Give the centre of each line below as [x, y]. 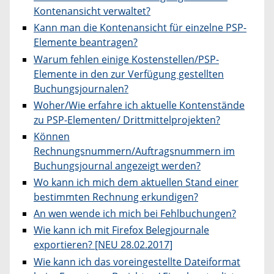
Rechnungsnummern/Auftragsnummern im [134, 151]
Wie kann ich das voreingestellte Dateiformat [137, 261]
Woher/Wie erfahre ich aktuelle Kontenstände [139, 105]
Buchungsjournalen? [81, 88]
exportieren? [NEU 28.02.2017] [103, 245]
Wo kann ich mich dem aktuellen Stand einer [136, 183]
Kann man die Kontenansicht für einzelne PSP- [140, 28]
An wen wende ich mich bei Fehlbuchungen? [135, 214]
